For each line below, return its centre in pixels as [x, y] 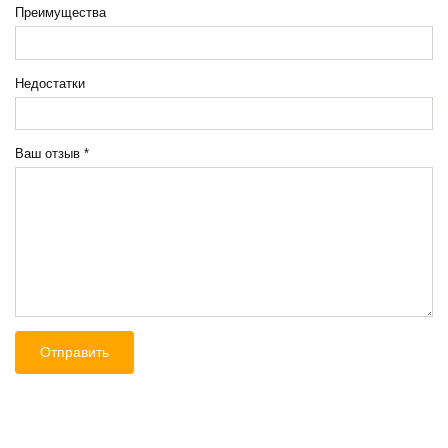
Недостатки [50, 83]
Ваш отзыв [49, 154]
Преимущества [60, 13]
